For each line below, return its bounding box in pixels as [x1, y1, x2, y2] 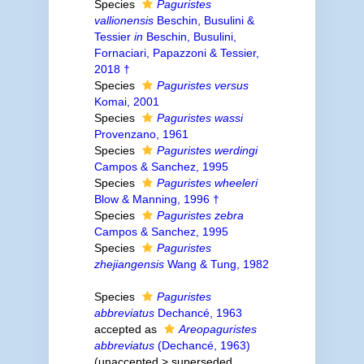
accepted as [93, 323, 160, 336]
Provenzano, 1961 [93, 128, 188, 141]
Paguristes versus [156, 79, 249, 92]
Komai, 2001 [93, 95, 159, 108]
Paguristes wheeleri [156, 176, 258, 189]
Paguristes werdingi [156, 144, 258, 157]
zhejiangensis [93, 258, 164, 271]
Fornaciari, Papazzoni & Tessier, [93, 46, 259, 59]
